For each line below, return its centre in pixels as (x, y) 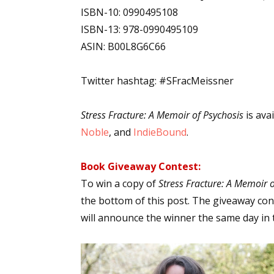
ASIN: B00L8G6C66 (123, 46)
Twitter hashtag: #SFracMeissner (157, 81)
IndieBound (160, 132)
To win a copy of (120, 183)
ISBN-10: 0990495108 (129, 12)
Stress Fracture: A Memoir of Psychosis (162, 115)
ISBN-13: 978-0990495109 (139, 29)
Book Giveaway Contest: (141, 166)
